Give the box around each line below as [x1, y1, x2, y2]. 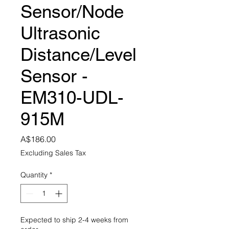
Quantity [20, 170, 48, 179]
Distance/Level [20, 43, 136, 65]
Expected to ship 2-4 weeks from [20, 215, 128, 224]
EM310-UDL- [20, 86, 124, 108]
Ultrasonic [20, 22, 100, 43]
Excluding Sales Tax [20, 148, 86, 157]
